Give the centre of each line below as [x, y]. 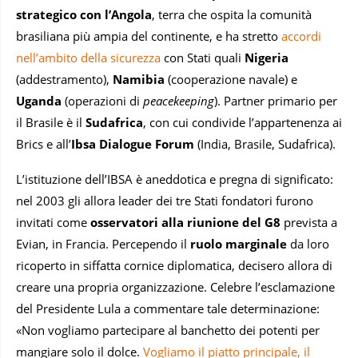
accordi [301, 36]
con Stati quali [203, 58]
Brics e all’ [44, 144]
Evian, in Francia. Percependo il [103, 244]
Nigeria [267, 58]
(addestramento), [64, 80]
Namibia [140, 80]
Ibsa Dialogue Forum [134, 144]
